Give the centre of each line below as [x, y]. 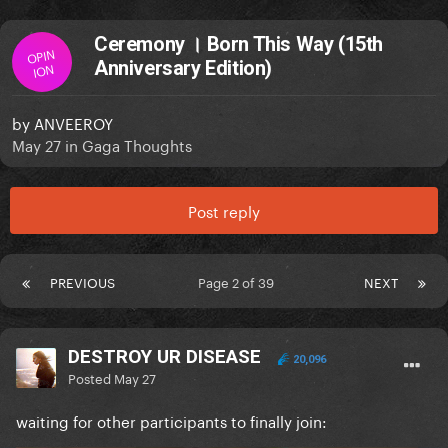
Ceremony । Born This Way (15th [239, 44]
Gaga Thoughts [137, 144]
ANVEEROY [73, 122]
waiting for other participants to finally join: [171, 420]
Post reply [224, 210]
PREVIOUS [82, 281]
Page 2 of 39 [239, 281]
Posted [91, 377]
